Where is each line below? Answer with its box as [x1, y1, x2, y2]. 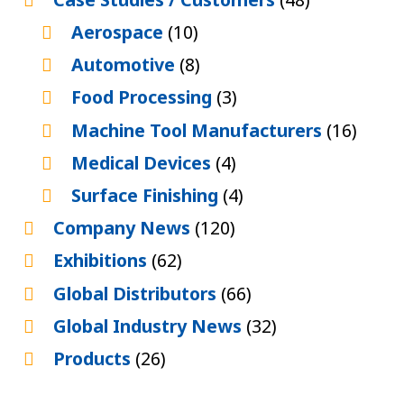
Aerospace [70, 20, 168, 45]
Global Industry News [52, 313, 246, 338]
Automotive [70, 52, 179, 78]
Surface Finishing [70, 182, 223, 207]
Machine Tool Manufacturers [70, 117, 326, 142]
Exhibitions [52, 248, 151, 273]
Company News [52, 216, 195, 241]
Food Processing [70, 85, 216, 110]
